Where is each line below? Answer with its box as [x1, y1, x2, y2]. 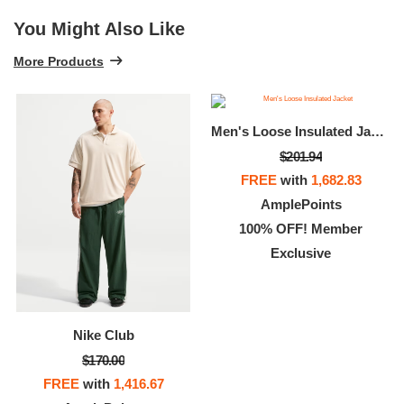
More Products [14, 53, 104, 69]
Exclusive [271, 244, 331, 261]
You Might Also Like [14, 19, 185, 40]
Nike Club [72, 326, 134, 343]
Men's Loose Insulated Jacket [371, 123, 384, 139]
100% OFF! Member [239, 220, 363, 236]
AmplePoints [260, 196, 342, 212]
